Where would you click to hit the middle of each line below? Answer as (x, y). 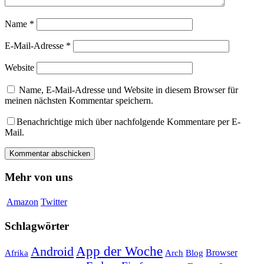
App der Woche (119, 251)
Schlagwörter (37, 226)
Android (52, 251)
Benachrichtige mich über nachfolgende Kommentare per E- (128, 122)
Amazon (22, 202)
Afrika (16, 252)
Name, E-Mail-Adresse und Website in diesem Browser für (128, 90)
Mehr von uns (39, 177)
